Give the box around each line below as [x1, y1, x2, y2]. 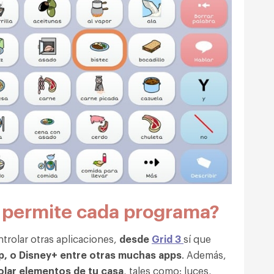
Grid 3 [152, 232, 183, 246]
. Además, [182, 248, 226, 262]
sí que [183, 232, 211, 246]
